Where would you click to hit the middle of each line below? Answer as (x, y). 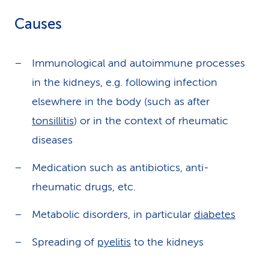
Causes (38, 24)
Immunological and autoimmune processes (138, 63)
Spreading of (65, 242)
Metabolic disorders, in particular (113, 214)
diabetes (215, 214)
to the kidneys (167, 242)
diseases (52, 140)
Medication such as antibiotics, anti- (120, 168)
